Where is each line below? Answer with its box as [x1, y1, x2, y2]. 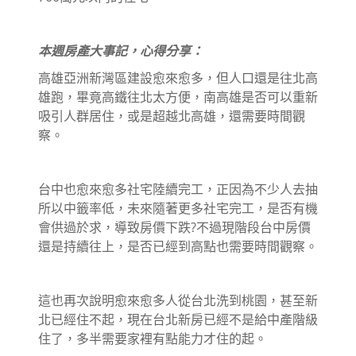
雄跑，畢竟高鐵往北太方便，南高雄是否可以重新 [38, 87, 318, 106]
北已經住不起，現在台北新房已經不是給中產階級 [38, 310, 318, 328]
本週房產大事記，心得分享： [38, 41, 203, 60]
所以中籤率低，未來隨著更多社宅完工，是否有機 [38, 199, 318, 217]
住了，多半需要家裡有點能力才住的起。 [38, 329, 267, 347]
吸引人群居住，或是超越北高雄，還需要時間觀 [38, 106, 305, 125]
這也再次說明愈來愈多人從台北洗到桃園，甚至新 [38, 291, 318, 309]
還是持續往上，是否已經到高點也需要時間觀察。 [38, 237, 318, 255]
